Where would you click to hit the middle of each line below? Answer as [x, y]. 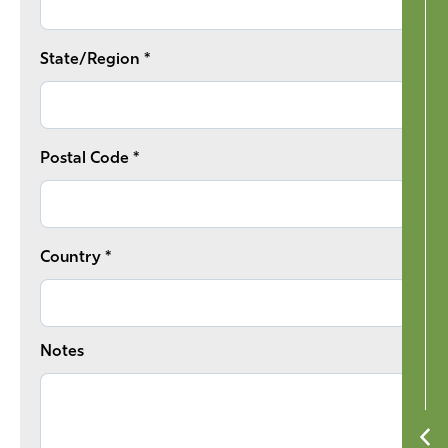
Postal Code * [89, 159]
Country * [75, 258]
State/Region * [95, 60]
